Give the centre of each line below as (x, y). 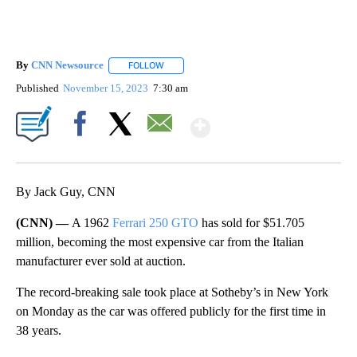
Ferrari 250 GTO (155, 222)
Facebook (83, 151)
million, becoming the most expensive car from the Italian (160, 241)
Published (37, 88)
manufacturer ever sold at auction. (101, 261)
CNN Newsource (67, 65)
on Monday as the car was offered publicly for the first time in (171, 311)
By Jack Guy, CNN (66, 191)
